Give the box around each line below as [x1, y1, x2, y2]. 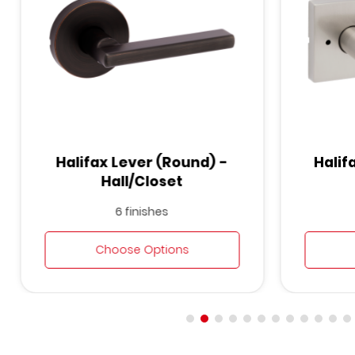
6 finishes [115, 203, 169, 219]
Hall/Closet [101, 171, 183, 191]
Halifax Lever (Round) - [55, 152, 228, 172]
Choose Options [95, 241, 189, 258]
